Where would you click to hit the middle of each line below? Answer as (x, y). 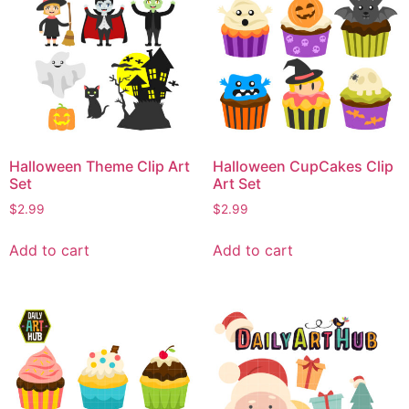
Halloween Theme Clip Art (100, 166)
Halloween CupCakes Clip (303, 166)
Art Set (236, 184)
